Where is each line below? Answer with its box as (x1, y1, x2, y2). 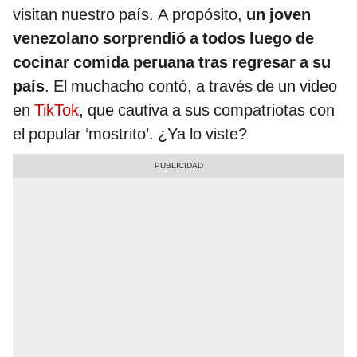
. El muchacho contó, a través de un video (45, 76, 337, 96)
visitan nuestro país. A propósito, (13, 5, 246, 25)
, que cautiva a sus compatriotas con (79, 100, 335, 120)
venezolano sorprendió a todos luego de (13, 29, 314, 49)
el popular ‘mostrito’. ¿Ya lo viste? (13, 124, 247, 144)
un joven (246, 5, 311, 25)
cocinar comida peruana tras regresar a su (13, 53, 331, 73)
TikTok (34, 100, 79, 120)
